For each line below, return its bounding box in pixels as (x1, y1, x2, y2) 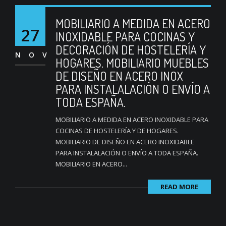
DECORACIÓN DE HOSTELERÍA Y (55, 42, 206, 58)
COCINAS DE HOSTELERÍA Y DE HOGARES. (55, 126, 179, 135)
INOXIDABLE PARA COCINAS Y (55, 29, 195, 44)
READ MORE (160, 182, 198, 191)
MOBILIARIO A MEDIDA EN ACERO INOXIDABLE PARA (55, 115, 208, 124)
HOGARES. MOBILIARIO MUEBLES (55, 55, 209, 71)
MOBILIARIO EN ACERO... (55, 159, 127, 168)
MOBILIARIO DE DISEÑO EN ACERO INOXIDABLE (55, 137, 194, 146)
